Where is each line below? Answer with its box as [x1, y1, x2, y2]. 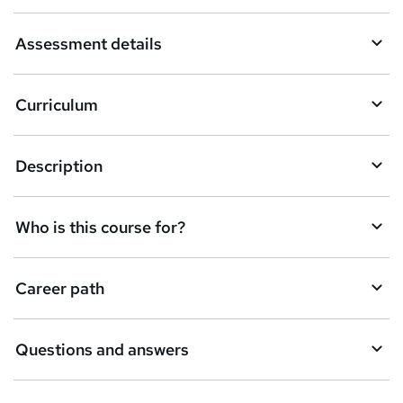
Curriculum [15, 94, 98, 115]
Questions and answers [15, 338, 189, 360]
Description [15, 155, 103, 176]
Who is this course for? [15, 216, 185, 237]
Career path [15, 277, 104, 299]
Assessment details [15, 32, 162, 54]
